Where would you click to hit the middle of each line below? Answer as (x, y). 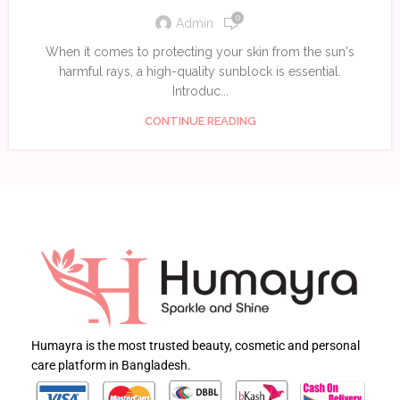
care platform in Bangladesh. (111, 365)
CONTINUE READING (200, 121)
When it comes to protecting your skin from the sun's (200, 51)
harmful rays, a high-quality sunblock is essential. (200, 71)
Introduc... (200, 91)
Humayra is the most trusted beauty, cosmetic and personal (196, 345)
